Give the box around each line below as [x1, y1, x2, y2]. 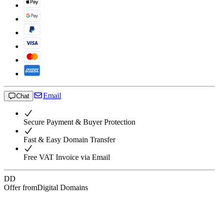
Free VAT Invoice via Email [23, 153, 110, 161]
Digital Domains [37, 183, 88, 192]
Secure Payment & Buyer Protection [23, 117, 135, 126]
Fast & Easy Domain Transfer [23, 135, 115, 144]
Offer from [4, 183, 37, 192]
